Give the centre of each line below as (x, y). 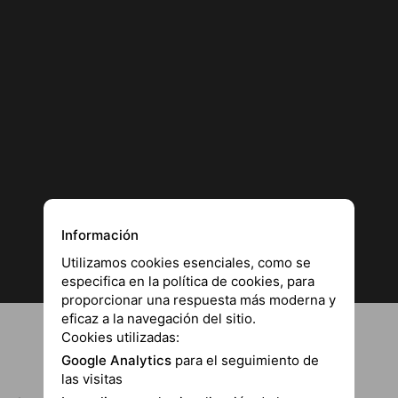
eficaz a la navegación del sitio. (159, 318)
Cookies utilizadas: (120, 337)
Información (100, 235)
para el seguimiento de (245, 360)
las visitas (92, 378)
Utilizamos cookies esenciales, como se (186, 262)
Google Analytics (116, 360)
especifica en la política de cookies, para (188, 281)
